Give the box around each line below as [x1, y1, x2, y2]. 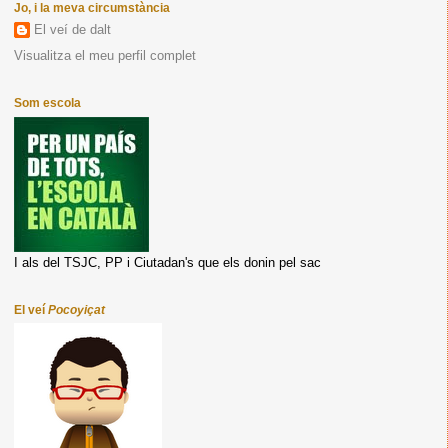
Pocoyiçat [47, 302, 105, 317]
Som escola [13, 96, 81, 111]
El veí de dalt [33, 21, 111, 37]
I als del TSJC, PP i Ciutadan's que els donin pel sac [13, 254, 321, 270]
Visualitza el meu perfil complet [13, 48, 196, 64]
